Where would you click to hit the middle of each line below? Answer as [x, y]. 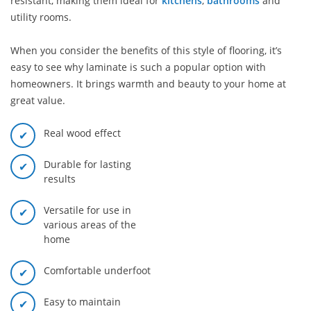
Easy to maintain [82, 302]
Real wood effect [82, 133]
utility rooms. [41, 17]
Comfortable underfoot [97, 270]
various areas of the [90, 225]
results [60, 179]
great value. [38, 100]
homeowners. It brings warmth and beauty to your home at [148, 84]
